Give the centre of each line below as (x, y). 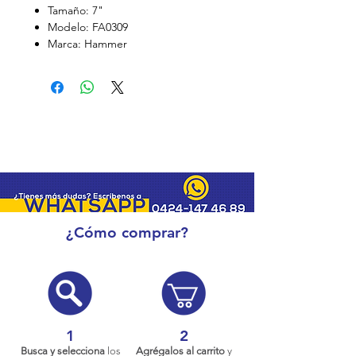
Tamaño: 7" (75, 10)
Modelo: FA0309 (88, 27)
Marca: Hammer (87, 44)
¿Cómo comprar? (127, 232)
